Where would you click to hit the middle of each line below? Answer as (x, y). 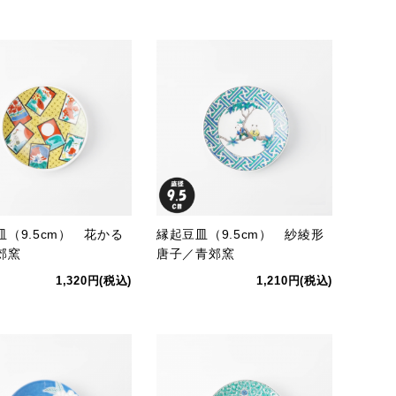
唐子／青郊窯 (196, 254)
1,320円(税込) (94, 281)
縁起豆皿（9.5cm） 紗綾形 (240, 234)
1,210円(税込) (294, 281)
